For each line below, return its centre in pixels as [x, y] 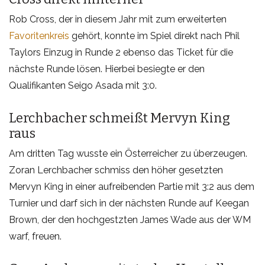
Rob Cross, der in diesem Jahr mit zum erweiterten [118, 20]
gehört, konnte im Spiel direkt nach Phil [154, 36]
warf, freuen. [35, 237]
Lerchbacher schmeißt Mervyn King [119, 118]
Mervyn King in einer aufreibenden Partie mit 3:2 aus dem [132, 187]
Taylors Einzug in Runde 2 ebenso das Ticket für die [121, 53]
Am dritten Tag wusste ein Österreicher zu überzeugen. [128, 154]
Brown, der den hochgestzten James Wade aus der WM [130, 220]
